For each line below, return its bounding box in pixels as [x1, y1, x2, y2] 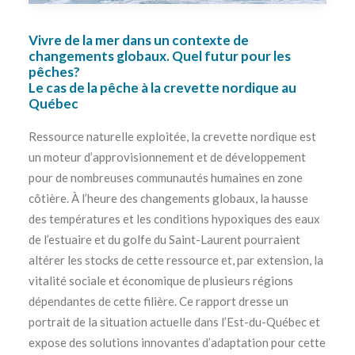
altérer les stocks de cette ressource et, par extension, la [29, 253, 323, 267]
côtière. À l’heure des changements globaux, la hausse [29, 191, 308, 205]
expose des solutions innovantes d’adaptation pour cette [29, 335, 326, 349]
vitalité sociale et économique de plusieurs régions [29, 273, 293, 288]
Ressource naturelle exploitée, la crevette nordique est [29, 129, 316, 143]
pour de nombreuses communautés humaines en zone [29, 170, 303, 185]
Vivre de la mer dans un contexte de [29, 32, 249, 48]
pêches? [29, 63, 80, 80]
